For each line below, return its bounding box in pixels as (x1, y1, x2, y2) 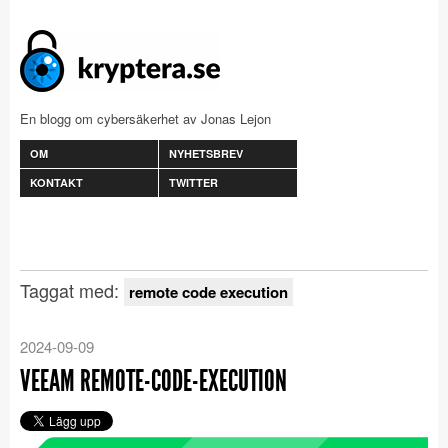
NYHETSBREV (169, 146, 243, 161)
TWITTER (169, 175, 218, 190)
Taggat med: (20, 277, 124, 303)
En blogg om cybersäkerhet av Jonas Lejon (20, 109, 271, 128)
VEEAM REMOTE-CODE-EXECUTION (20, 363, 287, 399)
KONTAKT (30, 175, 83, 190)
